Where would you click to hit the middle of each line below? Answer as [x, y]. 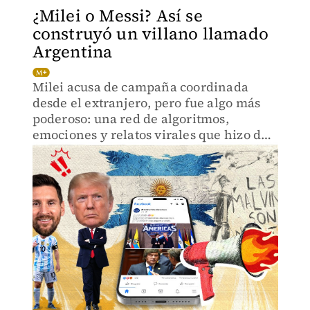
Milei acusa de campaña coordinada [140, 87]
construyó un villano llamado [151, 34]
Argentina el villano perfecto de [128, 151]
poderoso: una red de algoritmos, [130, 119]
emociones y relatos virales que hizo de [150, 135]
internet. [59, 166]
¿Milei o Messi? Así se [117, 16]
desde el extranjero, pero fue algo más [146, 103]
